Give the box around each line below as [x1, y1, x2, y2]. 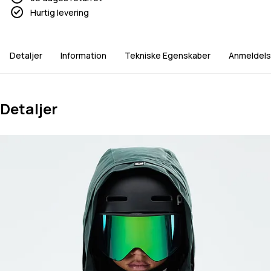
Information [60, 49, 106, 61]
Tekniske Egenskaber [125, 49, 211, 61]
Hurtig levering [30, 6, 89, 18]
